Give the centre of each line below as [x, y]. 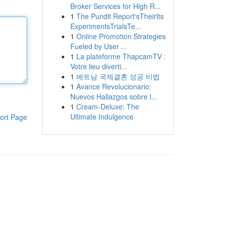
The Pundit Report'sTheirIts [120, 16]
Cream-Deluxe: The [107, 106]
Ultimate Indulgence [102, 117]
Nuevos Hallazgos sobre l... [114, 96]
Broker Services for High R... [115, 6]
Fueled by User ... [98, 46]
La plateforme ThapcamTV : [121, 56]
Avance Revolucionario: [114, 86]
